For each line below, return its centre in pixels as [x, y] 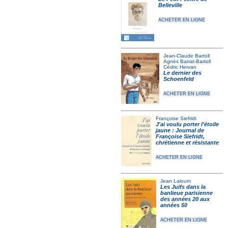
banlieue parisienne [186, 193]
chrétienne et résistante [187, 142]
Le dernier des [183, 73]
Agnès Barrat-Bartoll [187, 61]
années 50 [174, 205]
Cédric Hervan [180, 67]
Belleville [170, 5]
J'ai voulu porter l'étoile [187, 124]
